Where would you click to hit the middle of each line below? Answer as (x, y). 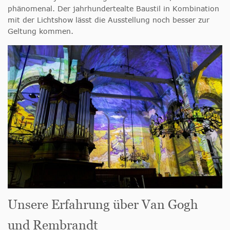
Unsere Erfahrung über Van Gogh (103, 204)
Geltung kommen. (41, 31)
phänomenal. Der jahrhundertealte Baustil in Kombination (113, 8)
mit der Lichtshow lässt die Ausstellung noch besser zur (109, 20)
